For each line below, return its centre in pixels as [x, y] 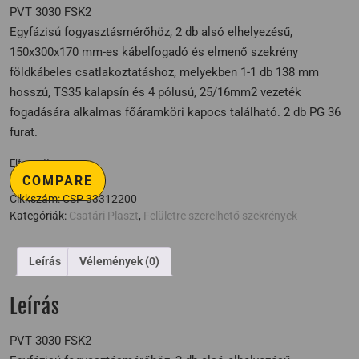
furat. [24, 133]
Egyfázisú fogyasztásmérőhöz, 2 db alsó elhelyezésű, [151, 32]
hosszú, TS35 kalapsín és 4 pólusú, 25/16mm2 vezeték [155, 93]
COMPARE [58, 181]
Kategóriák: [39, 216]
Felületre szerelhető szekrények [220, 216]
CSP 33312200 [100, 199]
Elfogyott [30, 163]
